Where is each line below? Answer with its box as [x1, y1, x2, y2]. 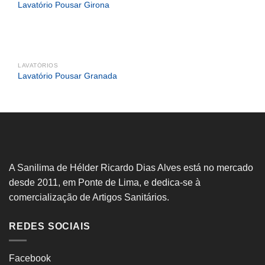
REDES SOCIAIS [9, 221, 91, 231]
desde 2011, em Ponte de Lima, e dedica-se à [9, 177, 201, 188]
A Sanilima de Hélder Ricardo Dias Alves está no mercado [9, 162, 253, 173]
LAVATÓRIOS [18, 62, 59, 69]
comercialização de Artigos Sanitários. [9, 192, 169, 202]
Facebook [9, 253, 51, 264]
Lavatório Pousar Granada [18, 72, 117, 81]
